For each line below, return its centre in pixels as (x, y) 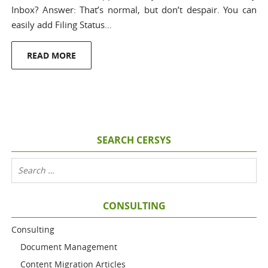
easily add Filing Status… (62, 25)
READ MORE (52, 55)
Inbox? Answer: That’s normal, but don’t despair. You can (134, 10)
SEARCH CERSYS (134, 140)
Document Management (69, 247)
